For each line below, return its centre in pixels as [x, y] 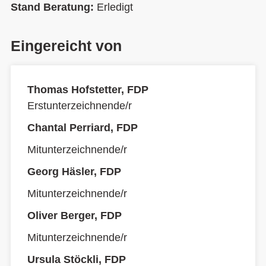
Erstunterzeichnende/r [80, 106]
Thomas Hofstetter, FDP [88, 90]
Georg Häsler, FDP [74, 172]
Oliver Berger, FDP [75, 216]
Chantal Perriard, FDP [83, 128]
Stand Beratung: [54, 7]
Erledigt [115, 7]
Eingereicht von [66, 46]
